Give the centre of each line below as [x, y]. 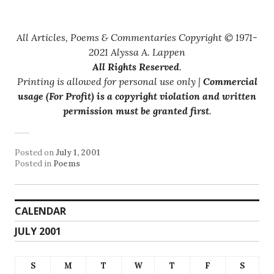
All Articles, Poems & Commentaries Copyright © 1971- [137, 37]
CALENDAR [40, 211]
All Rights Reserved [136, 66]
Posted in [34, 163]
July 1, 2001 [78, 152]
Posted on [35, 152]
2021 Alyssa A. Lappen [137, 52]
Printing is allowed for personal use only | [110, 81]
